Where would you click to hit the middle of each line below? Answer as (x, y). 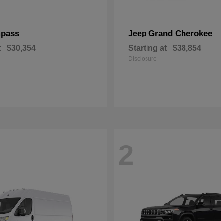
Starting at (147, 48)
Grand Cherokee (180, 33)
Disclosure (143, 59)
